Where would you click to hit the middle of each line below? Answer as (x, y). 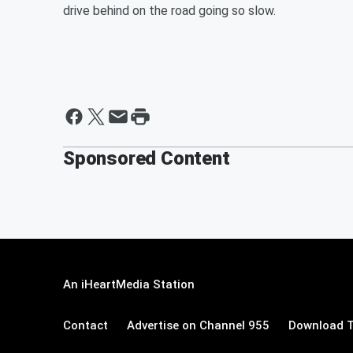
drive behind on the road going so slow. (171, 10)
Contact (85, 325)
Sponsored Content (147, 158)
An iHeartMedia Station (129, 284)
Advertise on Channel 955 (198, 325)
